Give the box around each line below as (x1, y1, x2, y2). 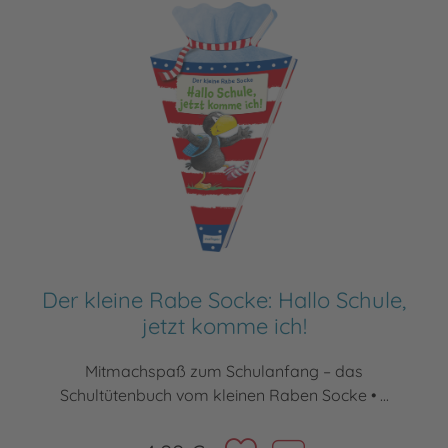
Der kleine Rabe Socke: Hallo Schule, (42, 286, 406, 315)
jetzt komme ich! (141, 312, 307, 341)
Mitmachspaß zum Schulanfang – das (85, 361, 363, 382)
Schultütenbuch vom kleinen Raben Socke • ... (59, 385, 389, 406)
